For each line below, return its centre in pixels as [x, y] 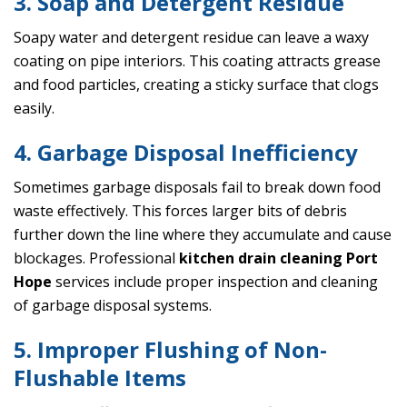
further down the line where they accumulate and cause [203, 235]
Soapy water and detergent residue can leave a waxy [191, 38]
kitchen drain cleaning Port [278, 258]
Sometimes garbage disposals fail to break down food [197, 188]
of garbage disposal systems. [113, 306]
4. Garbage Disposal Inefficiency [186, 153]
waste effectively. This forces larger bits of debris [180, 211]
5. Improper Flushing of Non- [170, 350]
